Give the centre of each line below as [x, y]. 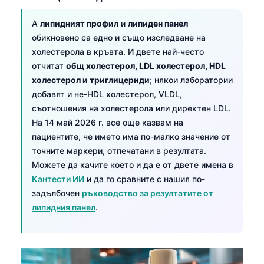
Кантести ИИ [58, 179]
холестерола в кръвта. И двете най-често [118, 51]
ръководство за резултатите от [148, 193]
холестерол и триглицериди [91, 80]
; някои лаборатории [191, 80]
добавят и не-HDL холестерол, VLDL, [107, 94]
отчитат [49, 65]
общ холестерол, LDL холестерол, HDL [146, 65]
